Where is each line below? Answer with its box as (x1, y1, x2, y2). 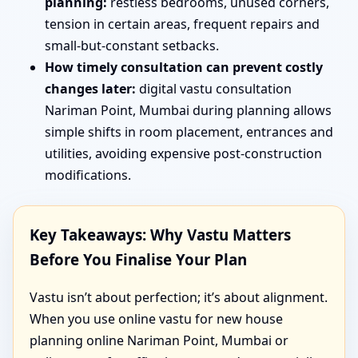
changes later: (45, 80, 136, 98)
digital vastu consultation (136, 80, 292, 98)
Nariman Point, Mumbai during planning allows (45, 101, 332, 120)
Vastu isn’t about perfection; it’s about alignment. (30, 288, 328, 307)
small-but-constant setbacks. (45, 37, 219, 55)
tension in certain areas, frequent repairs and (45, 15, 320, 34)
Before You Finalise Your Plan (30, 249, 247, 270)
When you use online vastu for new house (30, 310, 283, 328)
